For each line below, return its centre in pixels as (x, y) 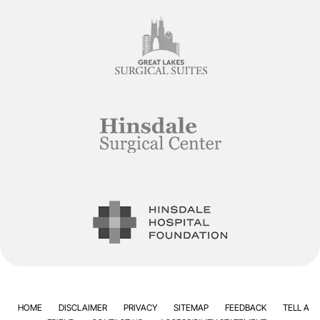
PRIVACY (140, 308)
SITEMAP (191, 308)
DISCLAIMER (83, 308)
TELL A (296, 308)
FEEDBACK (246, 308)
